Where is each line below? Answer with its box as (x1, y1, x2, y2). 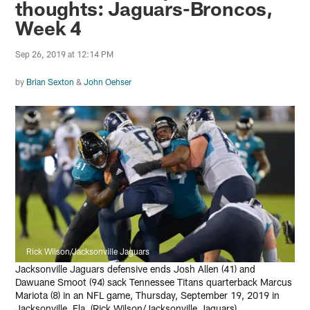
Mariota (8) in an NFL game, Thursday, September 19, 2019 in (15, 289, 280, 302)
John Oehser (84, 77, 132, 87)
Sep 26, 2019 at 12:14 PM (15, 49, 114, 60)
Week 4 (15, 16, 82, 40)
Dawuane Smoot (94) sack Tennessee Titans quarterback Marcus (15, 276, 293, 289)
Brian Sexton (26, 77, 75, 87)
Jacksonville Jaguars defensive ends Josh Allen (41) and (15, 263, 256, 275)
